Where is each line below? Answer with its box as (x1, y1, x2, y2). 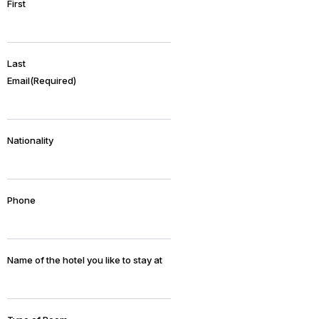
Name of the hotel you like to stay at (7, 254, 162, 266)
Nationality (7, 135, 53, 147)
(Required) (30, 75, 76, 87)
